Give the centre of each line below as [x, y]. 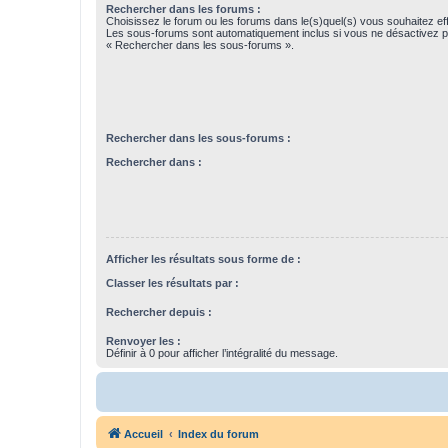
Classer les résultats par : [172, 283]
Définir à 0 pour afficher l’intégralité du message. [222, 353]
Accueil [143, 434]
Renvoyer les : [143, 341]
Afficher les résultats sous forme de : [203, 258]
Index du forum [218, 434]
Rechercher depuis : [159, 312]
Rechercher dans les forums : [183, 9]
